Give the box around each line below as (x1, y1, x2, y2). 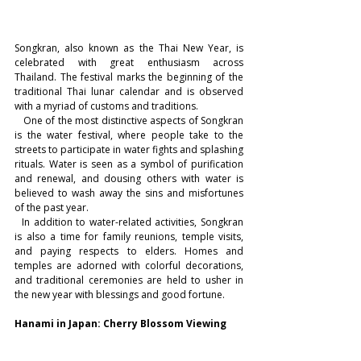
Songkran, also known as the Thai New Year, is (15, 40, 243, 55)
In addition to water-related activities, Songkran (15, 214, 243, 229)
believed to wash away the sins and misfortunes (15, 185, 243, 200)
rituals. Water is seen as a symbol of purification (15, 156, 243, 171)
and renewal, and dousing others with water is (15, 171, 243, 185)
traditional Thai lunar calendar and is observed (15, 84, 243, 98)
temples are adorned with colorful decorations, (15, 258, 243, 272)
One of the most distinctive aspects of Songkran (15, 113, 243, 127)
